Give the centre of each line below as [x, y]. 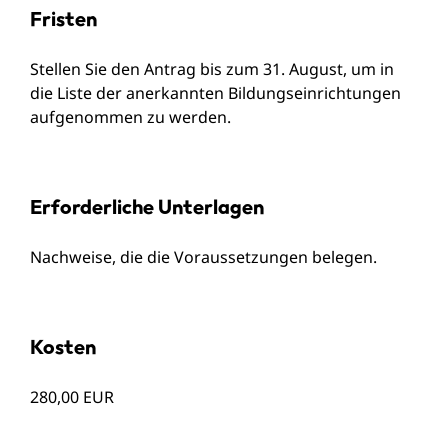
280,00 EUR [72, 396]
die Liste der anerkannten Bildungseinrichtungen [215, 92]
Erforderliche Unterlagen [147, 206]
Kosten [63, 346]
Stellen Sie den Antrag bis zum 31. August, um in [212, 68]
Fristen [63, 18]
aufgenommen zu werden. [130, 116]
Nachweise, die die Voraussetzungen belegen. [203, 256]
